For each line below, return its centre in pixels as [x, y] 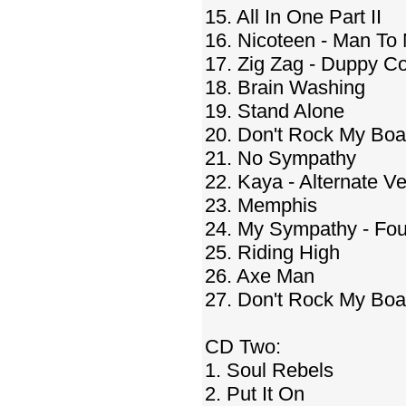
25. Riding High [272, 252]
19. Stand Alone [275, 111]
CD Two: [243, 347]
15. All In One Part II [293, 17]
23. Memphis [261, 205]
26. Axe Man [260, 276]
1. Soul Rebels [269, 370]
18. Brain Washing [285, 87]
